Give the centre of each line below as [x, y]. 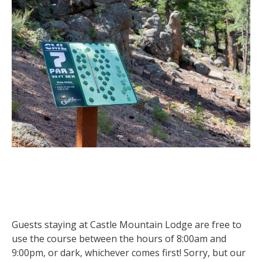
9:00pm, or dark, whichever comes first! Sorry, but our [129, 252]
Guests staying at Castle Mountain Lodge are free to [127, 224]
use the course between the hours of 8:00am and [119, 238]
